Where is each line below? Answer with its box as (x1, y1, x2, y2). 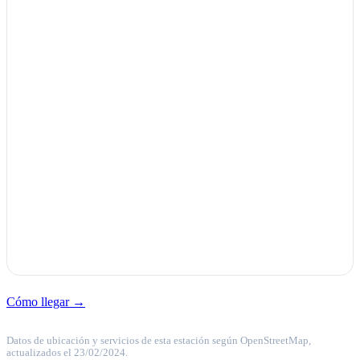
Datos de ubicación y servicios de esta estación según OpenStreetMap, (6, 335, 311, 346)
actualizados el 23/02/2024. (6, 347, 128, 358)
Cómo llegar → (6, 295, 85, 309)
